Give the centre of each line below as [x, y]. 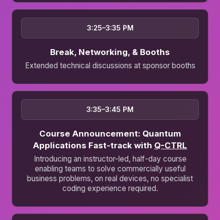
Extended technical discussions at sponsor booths [110, 66]
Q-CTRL [171, 146]
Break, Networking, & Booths [110, 52]
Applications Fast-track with [94, 146]
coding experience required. [110, 189]
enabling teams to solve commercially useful [110, 169]
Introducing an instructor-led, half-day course [110, 159]
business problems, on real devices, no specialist [110, 179]
